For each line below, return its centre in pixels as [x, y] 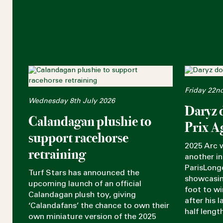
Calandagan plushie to [90, 121]
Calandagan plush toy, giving [82, 195]
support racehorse [78, 138]
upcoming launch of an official [85, 184]
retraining [57, 154]
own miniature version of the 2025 [92, 217]
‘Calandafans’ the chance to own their [99, 206]
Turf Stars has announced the [84, 173]
